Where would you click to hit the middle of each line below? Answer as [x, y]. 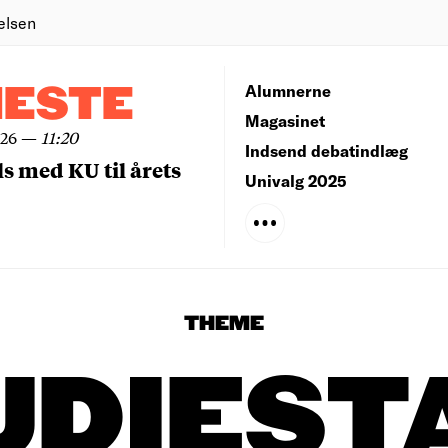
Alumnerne [288, 90]
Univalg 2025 [296, 180]
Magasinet [285, 120]
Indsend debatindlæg [326, 150]
